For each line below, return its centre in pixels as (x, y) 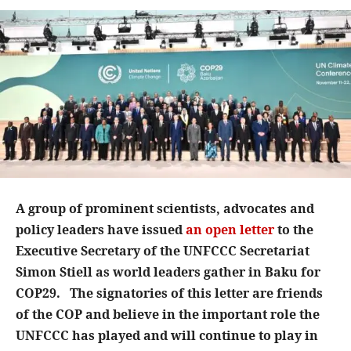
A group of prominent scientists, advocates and (165, 209)
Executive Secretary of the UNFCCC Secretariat (163, 251)
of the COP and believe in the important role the (168, 315)
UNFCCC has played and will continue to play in (167, 336)
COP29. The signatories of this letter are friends (169, 293)
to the (294, 230)
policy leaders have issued (101, 230)
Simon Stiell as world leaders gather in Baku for (168, 272)
